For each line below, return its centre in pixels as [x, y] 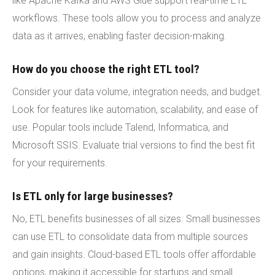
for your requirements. [60, 163]
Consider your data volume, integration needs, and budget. [137, 91]
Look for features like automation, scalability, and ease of [135, 109]
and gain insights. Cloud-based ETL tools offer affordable [134, 254]
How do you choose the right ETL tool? [106, 69]
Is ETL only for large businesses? [93, 196]
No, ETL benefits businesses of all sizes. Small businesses [136, 219]
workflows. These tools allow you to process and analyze [137, 18]
